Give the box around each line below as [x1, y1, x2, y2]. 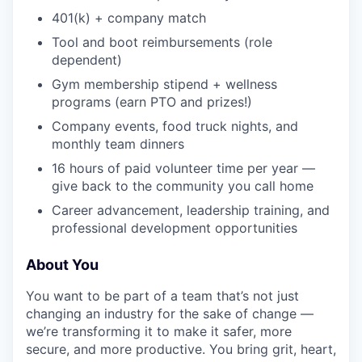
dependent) [52, 52, 122, 69]
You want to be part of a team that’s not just [26, 288, 299, 305]
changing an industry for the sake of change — [26, 305, 314, 322]
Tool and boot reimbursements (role [52, 34, 272, 51]
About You [26, 256, 99, 274]
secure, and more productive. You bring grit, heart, [26, 341, 336, 358]
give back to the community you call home [52, 178, 314, 195]
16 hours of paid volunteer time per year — [52, 160, 315, 177]
